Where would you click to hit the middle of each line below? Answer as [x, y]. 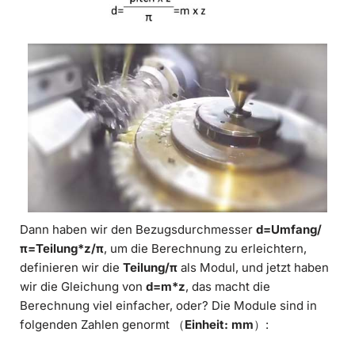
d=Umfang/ [289, 230]
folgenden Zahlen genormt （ [102, 325]
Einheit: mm [219, 325]
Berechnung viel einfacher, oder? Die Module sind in [168, 306]
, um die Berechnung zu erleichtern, [205, 249]
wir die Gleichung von [83, 287]
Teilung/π [150, 268]
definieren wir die [71, 268]
